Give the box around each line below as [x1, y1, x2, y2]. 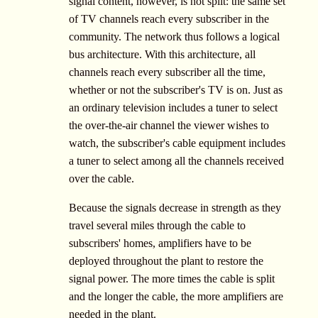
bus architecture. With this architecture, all [69, 48, 256, 60]
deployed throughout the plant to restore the [69, 254, 263, 267]
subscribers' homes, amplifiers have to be [69, 236, 251, 249]
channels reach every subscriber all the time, [69, 65, 265, 78]
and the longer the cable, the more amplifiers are [69, 290, 283, 302]
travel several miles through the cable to [69, 219, 246, 231]
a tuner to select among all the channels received [69, 154, 284, 167]
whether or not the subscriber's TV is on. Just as [69, 83, 283, 96]
